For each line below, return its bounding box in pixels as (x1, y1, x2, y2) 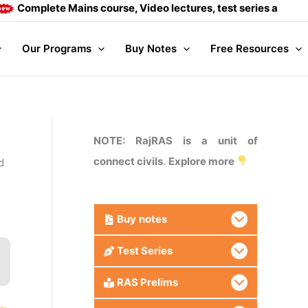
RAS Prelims (116, 276, 178, 289)
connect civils (93, 154, 163, 168)
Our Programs (21, 42, 91, 55)
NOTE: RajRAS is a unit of (93, 133, 258, 147)
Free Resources (210, 42, 289, 55)
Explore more (168, 154, 236, 168)
